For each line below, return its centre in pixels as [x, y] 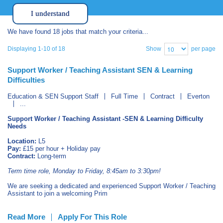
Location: [22, 141]
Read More [26, 217]
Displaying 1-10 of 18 [36, 49]
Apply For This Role [92, 217]
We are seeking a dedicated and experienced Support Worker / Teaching [111, 186]
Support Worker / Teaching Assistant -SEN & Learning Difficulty [105, 119]
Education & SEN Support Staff [53, 96]
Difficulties [26, 80]
